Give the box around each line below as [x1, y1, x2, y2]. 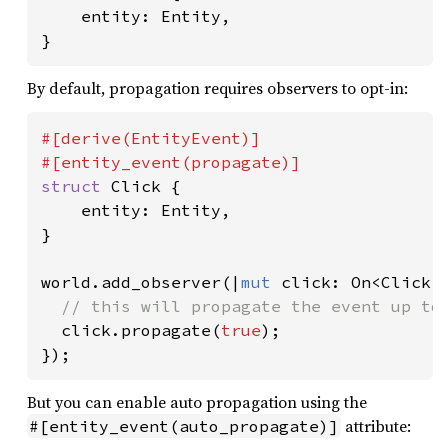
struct [41, 176, 111, 196]
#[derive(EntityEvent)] [41, 128, 261, 148]
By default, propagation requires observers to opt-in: [27, 77, 408, 99]
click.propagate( [61, 320, 221, 340]
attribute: [341, 415, 411, 437]
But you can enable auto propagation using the [27, 391, 367, 413]
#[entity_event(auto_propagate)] [29, 416, 339, 436]
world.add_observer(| [41, 272, 241, 292]
